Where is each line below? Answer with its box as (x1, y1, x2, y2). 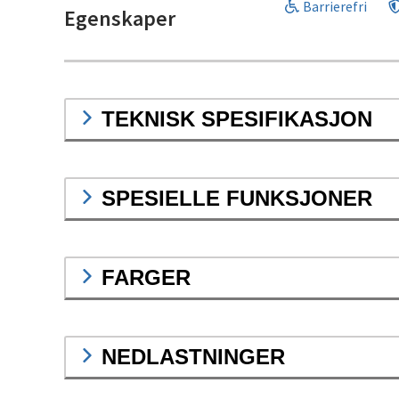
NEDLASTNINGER (102, 345, 285, 370)
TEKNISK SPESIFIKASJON (102, 107, 372, 132)
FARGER (102, 265, 191, 290)
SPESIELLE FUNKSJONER (102, 186, 372, 211)
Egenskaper (64, 4, 175, 33)
